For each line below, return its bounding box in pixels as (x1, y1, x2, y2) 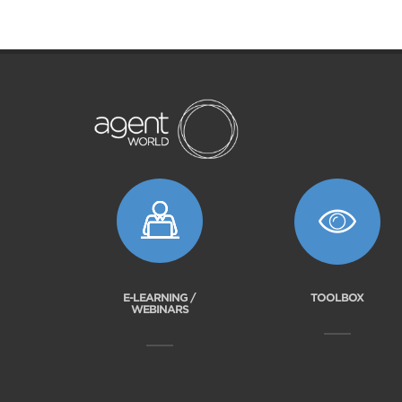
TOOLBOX (310, 291, 364, 305)
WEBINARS (130, 302, 188, 317)
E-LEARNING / (123, 291, 197, 305)
